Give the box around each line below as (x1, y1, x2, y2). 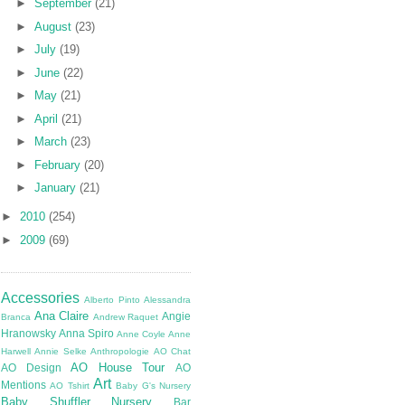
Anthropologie (90, 346, 150, 357)
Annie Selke (34, 346, 87, 357)
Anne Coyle (117, 329, 165, 340)
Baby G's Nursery (116, 381, 192, 391)
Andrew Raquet (92, 312, 159, 323)
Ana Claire (33, 309, 89, 324)
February (33, 157, 84, 172)
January (33, 181, 80, 195)
